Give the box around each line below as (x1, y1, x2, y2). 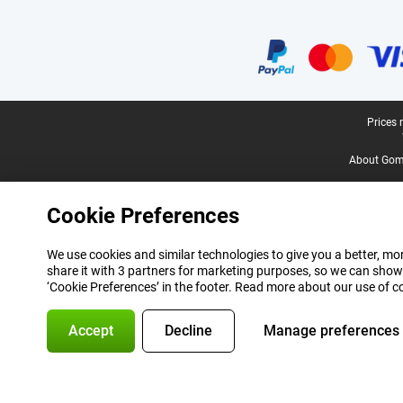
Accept (68, 322, 113, 339)
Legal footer (14, 116, 85, 131)
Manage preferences (264, 322, 399, 339)
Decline (165, 322, 212, 339)
